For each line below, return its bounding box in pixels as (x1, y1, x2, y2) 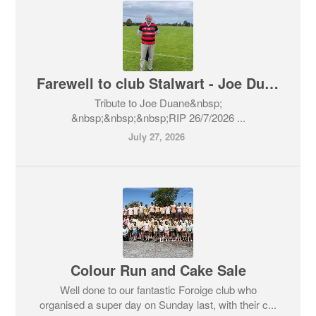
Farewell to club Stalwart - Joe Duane (265, 72, 279, 93)
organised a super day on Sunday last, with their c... (39, 296, 276, 312)
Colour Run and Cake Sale (70, 259, 246, 280)
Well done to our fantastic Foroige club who (59, 281, 257, 297)
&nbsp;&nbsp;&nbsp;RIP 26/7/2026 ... (71, 109, 245, 125)
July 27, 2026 (128, 129, 185, 143)
